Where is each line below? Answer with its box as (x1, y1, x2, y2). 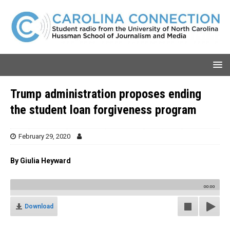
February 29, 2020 (18, 132, 70, 140)
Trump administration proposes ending (10, 86, 201, 101)
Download (25, 202, 53, 210)
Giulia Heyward (20, 156, 71, 165)
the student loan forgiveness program (10, 102, 197, 117)
